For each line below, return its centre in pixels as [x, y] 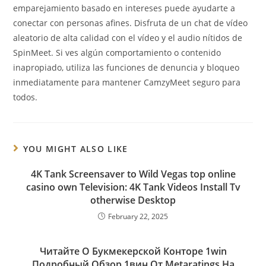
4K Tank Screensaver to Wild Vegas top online [133, 174]
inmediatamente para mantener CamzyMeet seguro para [127, 82]
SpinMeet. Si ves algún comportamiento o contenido [117, 53]
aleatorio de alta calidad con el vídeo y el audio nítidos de [128, 38]
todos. [26, 97]
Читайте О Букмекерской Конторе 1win [133, 251]
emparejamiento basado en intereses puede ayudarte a [124, 8]
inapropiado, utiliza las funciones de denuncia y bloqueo [126, 67]
